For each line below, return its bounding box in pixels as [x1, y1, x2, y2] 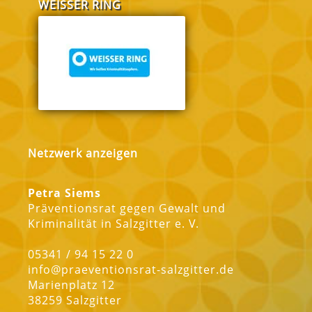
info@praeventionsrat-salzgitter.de [28, 262, 234, 278]
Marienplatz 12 [28, 277, 115, 293]
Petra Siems [28, 185, 101, 201]
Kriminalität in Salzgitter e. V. [28, 216, 199, 232]
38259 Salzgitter [28, 292, 122, 309]
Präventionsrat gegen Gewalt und [28, 201, 226, 217]
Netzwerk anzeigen [28, 146, 138, 162]
